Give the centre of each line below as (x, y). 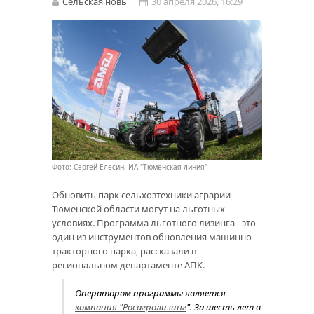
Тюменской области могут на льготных (138, 209)
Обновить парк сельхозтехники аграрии (141, 194)
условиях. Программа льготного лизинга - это (154, 223)
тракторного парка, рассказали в (124, 251)
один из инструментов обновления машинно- (153, 237)
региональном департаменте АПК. (128, 265)
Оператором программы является (150, 293)
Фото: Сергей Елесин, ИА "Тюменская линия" (130, 166)
